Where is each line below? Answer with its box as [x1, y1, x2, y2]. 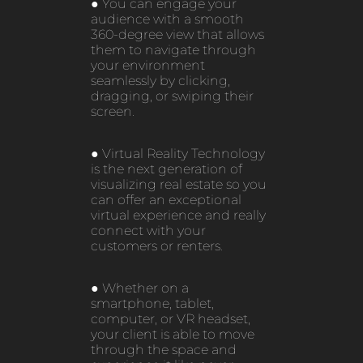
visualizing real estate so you [90, 174, 267, 195]
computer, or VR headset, [90, 309, 250, 330]
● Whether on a [90, 278, 189, 299]
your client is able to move [90, 324, 254, 345]
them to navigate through [90, 40, 256, 61]
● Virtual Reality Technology [90, 143, 265, 164]
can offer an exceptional [90, 190, 241, 211]
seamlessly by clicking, [90, 70, 230, 92]
